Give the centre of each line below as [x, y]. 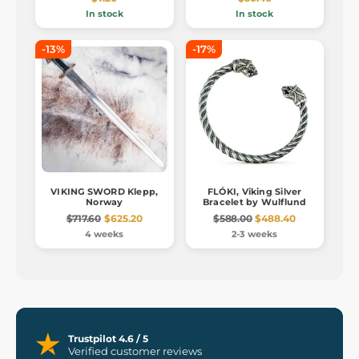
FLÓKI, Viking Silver [255, 191]
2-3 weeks [255, 234]
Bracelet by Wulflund [255, 202]
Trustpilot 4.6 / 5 [108, 338]
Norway [105, 202]
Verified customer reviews [135, 351]
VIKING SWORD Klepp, [105, 191]
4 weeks [105, 234]
